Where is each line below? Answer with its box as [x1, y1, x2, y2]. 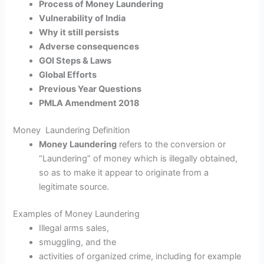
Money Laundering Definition [13, 125, 131, 136]
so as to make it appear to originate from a [39, 167, 212, 179]
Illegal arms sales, [39, 222, 112, 233]
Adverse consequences [39, 41, 141, 52]
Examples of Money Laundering [13, 208, 140, 219]
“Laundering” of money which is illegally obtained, [39, 153, 240, 164]
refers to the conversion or [117, 139, 226, 150]
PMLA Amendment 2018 [39, 98, 140, 109]
